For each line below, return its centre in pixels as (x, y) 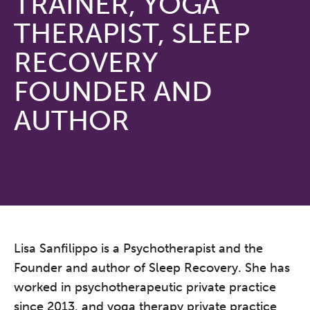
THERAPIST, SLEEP (132, 33)
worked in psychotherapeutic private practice (145, 287)
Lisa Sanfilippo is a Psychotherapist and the (138, 248)
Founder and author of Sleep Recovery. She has (152, 267)
